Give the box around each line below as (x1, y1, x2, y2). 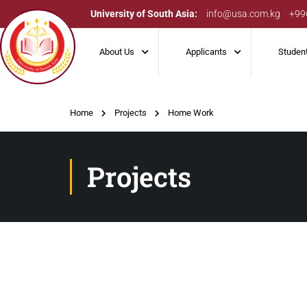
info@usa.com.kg (206, 8, 281, 19)
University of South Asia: (90, 8, 198, 19)
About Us (99, 47, 134, 57)
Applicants (186, 47, 227, 57)
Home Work (168, 108, 214, 118)
